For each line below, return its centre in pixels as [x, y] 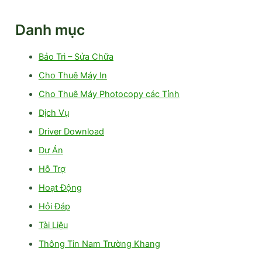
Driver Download [71, 131]
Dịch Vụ [54, 113]
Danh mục [50, 30]
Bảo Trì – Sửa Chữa [76, 57]
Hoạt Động [60, 187]
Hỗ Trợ [52, 169]
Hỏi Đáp [54, 206]
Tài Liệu [53, 225]
